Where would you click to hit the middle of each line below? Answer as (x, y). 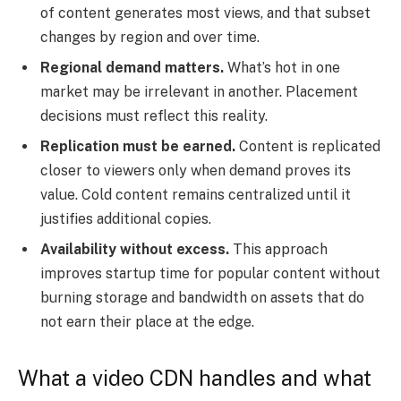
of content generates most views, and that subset (205, 13)
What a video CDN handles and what (195, 378)
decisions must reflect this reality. (154, 115)
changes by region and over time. (150, 37)
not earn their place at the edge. (147, 321)
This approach (280, 249)
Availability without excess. (137, 249)
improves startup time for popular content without (210, 273)
